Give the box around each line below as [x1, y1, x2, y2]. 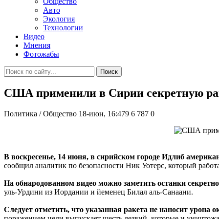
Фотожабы [23, 50, 59, 58]
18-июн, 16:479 [79, 109, 129, 118]
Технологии [43, 23, 83, 32]
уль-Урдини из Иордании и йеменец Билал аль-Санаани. [4, 187, 193, 196]
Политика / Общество [4, 109, 77, 118]
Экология [43, 15, 75, 23]
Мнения [23, 41, 50, 49]
